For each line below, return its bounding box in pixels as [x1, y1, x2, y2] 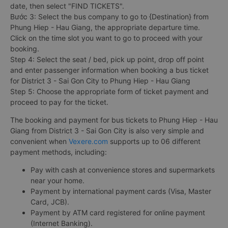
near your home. [31, 176, 84, 185]
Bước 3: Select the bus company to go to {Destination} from [10, 12, 209, 21]
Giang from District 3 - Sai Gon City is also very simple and [10, 126, 204, 135]
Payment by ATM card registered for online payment [31, 208, 205, 217]
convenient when [10, 136, 69, 146]
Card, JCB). [31, 197, 69, 206]
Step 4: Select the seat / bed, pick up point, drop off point [10, 54, 204, 64]
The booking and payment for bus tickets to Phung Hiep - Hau [10, 115, 218, 124]
